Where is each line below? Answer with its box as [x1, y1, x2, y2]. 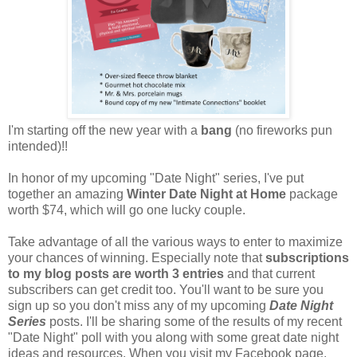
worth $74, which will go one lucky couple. [8, 202, 245, 217]
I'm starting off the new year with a [8, 123, 201, 137]
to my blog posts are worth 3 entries [8, 266, 224, 280]
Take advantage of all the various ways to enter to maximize [8, 234, 343, 249]
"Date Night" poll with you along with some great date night [8, 330, 339, 344]
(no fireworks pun [235, 123, 332, 137]
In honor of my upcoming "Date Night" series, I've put [8, 171, 304, 185]
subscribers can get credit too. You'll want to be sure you [8, 282, 324, 296]
